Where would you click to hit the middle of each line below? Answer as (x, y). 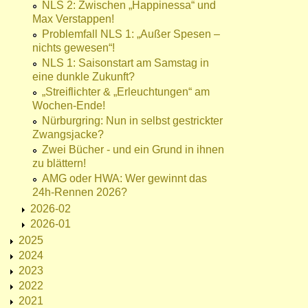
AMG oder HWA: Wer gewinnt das (124, 179)
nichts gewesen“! (74, 48)
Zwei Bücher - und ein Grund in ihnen (133, 150)
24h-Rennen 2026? (80, 192)
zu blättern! (59, 164)
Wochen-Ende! (69, 106)
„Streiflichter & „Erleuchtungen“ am (126, 92)
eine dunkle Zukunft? (84, 77)
